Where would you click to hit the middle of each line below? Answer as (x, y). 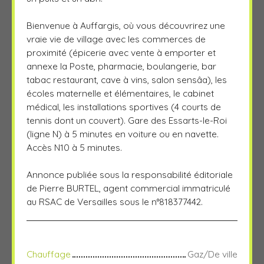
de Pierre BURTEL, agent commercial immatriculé (128, 188)
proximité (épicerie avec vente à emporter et (121, 52)
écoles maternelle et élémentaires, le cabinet (120, 93)
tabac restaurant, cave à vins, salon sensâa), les (127, 79)
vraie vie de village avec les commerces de (116, 39)
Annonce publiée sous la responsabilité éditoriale (130, 174)
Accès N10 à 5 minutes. (74, 147)
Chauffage (49, 254)
